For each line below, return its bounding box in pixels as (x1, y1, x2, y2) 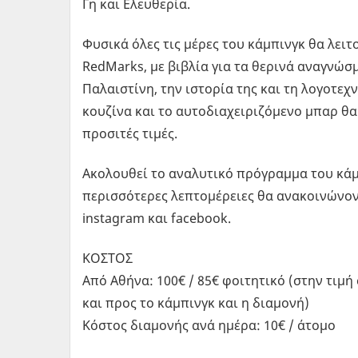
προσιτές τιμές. (82, 124, 177, 142)
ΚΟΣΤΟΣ (82, 249, 133, 267)
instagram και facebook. (82, 209, 231, 227)
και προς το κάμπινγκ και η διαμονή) (82, 293, 309, 312)
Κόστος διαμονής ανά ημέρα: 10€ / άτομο (82, 316, 336, 334)
